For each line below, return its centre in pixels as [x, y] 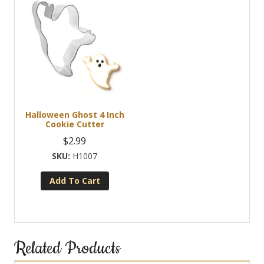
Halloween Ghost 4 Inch [75, 115]
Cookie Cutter [75, 124]
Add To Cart [75, 181]
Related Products [67, 249]
